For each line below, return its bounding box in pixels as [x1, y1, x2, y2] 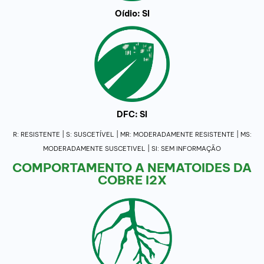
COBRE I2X [97, 171, 167, 188]
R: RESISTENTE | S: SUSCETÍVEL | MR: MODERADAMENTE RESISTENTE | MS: [12, 130, 252, 138]
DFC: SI [117, 108, 147, 120]
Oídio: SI [114, 8, 150, 19]
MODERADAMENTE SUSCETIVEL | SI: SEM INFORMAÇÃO [43, 144, 221, 153]
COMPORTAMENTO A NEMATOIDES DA [12, 159, 252, 176]
